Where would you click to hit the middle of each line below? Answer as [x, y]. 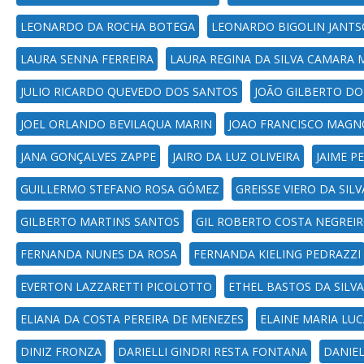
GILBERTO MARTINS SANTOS [100, 221]
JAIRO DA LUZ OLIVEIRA [236, 156]
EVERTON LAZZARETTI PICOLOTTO [116, 286]
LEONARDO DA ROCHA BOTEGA [108, 26]
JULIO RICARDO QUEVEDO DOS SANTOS [129, 91]
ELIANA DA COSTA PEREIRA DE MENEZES [132, 319]
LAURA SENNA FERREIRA [87, 59]
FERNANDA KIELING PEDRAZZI [277, 254]
